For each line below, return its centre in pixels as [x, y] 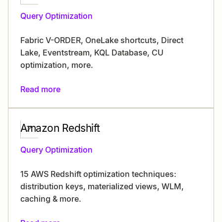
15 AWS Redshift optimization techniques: [98, 174]
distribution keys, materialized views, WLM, [102, 186]
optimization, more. [57, 65]
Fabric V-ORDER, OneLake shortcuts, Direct [102, 40]
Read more [40, 89]
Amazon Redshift [60, 128]
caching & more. [51, 199]
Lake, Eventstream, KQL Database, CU [92, 53]
